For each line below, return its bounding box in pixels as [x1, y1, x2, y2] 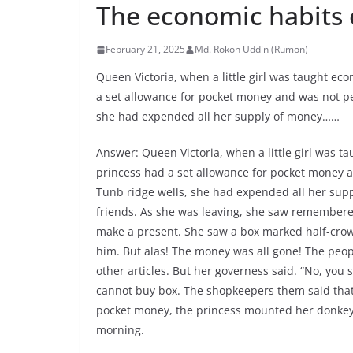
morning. [96, 322, 144, 338]
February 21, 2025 [106, 43, 185, 57]
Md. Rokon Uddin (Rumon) [195, 43, 308, 57]
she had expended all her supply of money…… [96, 109, 340, 124]
